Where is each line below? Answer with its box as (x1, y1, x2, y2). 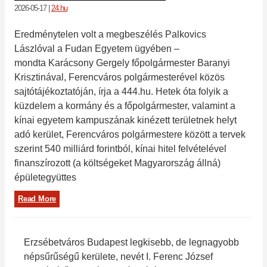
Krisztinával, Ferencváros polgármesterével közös (14, 72, 225, 82)
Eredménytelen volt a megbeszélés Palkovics (14, 29, 206, 39)
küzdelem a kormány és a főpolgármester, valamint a (14, 100, 235, 111)
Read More (18, 194, 57, 203)
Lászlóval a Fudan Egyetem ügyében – (14, 43, 179, 54)
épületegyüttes (14, 172, 76, 182)
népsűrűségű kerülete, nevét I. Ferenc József (24, 251, 213, 262)
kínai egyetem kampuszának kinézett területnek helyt (14, 114, 237, 125)
